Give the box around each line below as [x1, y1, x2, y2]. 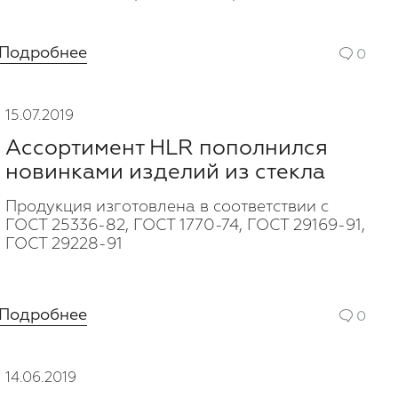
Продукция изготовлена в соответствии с [5, 196, 329, 218]
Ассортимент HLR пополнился [5, 134, 328, 162]
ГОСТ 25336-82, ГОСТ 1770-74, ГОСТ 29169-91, [5, 215, 365, 236]
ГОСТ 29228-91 [5, 234, 123, 255]
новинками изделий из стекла [5, 158, 325, 186]
